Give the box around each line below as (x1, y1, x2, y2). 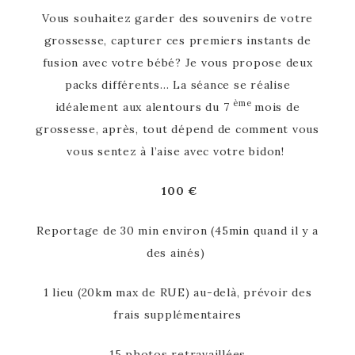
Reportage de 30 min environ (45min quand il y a (36, 223, 319, 238)
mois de (254, 99, 300, 114)
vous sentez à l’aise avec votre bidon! (67, 143, 288, 158)
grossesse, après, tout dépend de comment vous (36, 121, 319, 136)
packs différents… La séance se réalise (64, 77, 291, 92)
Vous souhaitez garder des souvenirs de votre (42, 10, 313, 25)
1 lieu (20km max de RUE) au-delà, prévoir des (43, 284, 312, 300)
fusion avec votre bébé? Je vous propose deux (42, 55, 313, 70)
